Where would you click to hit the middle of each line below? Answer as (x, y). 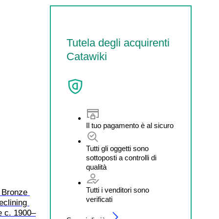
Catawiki (87, 56)
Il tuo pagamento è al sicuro (130, 126)
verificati (99, 199)
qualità (96, 167)
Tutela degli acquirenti (118, 43)
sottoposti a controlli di (121, 158)
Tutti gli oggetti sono (117, 149)
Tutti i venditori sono (118, 190)
